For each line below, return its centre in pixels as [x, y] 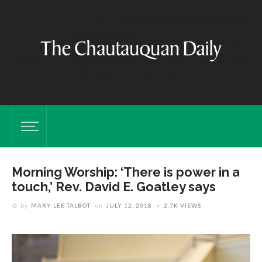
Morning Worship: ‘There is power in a [126, 172]
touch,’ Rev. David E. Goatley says [114, 187]
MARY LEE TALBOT [61, 205]
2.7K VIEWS [182, 205]
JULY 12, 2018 [129, 205]
